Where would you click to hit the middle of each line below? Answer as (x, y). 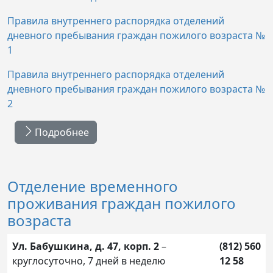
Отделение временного (93, 186)
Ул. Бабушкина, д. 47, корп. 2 (86, 246)
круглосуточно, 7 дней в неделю (89, 261)
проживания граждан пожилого (122, 203)
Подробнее (62, 132)
